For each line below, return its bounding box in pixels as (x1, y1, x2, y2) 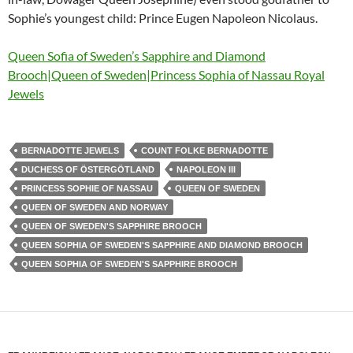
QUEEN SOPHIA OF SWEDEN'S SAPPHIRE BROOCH (21, 258, 237, 269)
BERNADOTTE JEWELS (21, 145, 119, 155)
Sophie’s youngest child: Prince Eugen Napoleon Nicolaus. (8, 9, 318, 25)
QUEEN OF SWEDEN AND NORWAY (21, 202, 168, 212)
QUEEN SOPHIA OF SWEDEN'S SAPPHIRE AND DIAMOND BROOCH (21, 240, 303, 250)
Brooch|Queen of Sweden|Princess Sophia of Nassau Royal (8, 66, 325, 82)
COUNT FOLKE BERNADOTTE (141, 145, 268, 155)
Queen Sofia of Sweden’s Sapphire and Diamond (8, 47, 266, 63)
